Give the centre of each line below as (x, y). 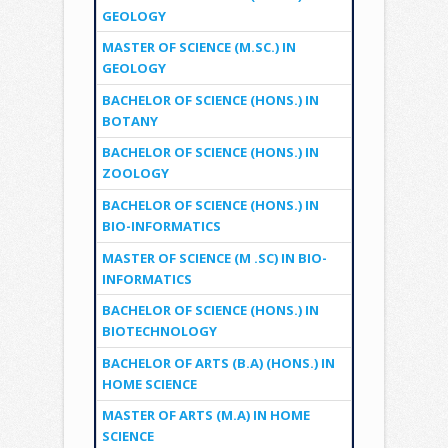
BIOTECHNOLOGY (159, 331)
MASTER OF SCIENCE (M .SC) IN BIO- (214, 257)
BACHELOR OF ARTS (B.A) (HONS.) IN (218, 362)
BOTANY (129, 120)
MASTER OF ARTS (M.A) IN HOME (205, 415)
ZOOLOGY (135, 173)
